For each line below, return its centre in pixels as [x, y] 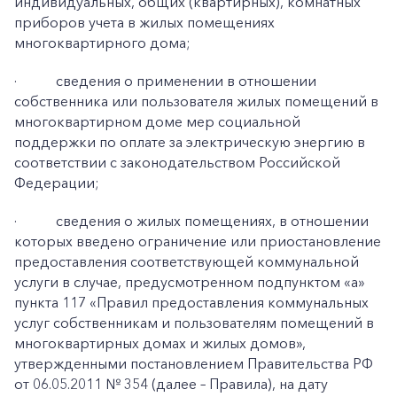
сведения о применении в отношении [186, 81]
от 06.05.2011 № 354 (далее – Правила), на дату [171, 384]
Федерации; [57, 183]
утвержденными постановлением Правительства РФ [194, 363]
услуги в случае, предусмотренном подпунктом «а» [190, 282]
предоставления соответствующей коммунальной [187, 261]
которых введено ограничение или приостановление [198, 241]
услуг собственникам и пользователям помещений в [194, 323]
